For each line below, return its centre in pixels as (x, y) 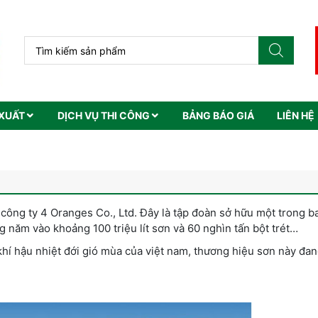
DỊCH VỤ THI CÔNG (104, 115)
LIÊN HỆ (296, 115)
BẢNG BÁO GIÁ (218, 115)
